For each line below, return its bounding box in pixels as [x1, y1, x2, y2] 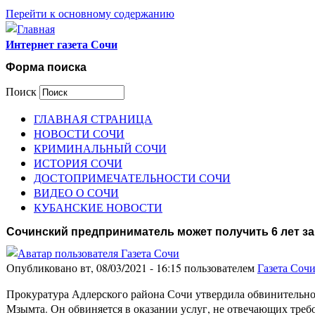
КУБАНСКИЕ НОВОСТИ [34, 199, 162, 214]
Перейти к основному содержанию [6, 6, 174, 20]
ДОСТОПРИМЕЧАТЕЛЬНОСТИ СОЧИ [34, 169, 231, 185]
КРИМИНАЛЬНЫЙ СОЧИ [34, 140, 167, 155]
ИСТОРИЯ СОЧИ [34, 155, 122, 170]
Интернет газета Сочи [6, 36, 117, 52]
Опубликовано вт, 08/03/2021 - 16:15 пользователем [6, 260, 257, 276]
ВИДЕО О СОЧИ [34, 184, 119, 200]
